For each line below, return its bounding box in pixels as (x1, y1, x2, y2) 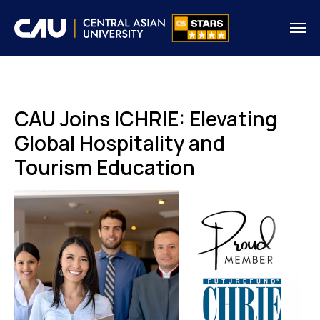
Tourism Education (14, 153, 195, 181)
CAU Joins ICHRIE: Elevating (14, 104, 277, 132)
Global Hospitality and (14, 129, 225, 156)
